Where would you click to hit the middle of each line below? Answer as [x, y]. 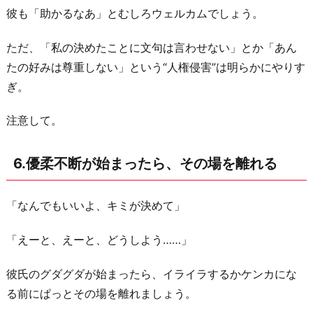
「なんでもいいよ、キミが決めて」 [96, 206]
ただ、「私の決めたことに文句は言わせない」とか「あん [152, 47]
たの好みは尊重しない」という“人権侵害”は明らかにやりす [156, 67]
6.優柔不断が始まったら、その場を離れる [145, 164]
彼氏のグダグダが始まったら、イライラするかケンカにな [152, 274]
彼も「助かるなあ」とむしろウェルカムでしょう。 [135, 13]
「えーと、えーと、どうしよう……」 [99, 239]
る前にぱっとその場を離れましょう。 [101, 293]
